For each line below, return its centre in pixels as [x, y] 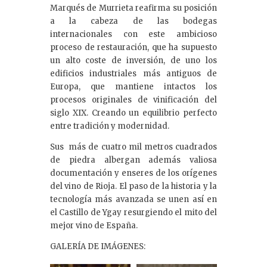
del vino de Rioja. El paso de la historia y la [133, 187]
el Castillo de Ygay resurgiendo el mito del [133, 213]
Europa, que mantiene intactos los [133, 87]
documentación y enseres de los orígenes [133, 173]
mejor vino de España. [94, 226]
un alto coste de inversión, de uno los [133, 61]
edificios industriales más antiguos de [133, 74]
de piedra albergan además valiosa [133, 160]
